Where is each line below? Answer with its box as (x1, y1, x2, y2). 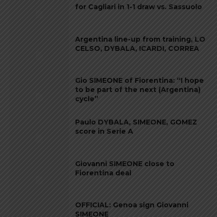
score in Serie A (75, 127, 134, 136)
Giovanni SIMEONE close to (75, 159, 175, 168)
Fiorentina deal (75, 168, 132, 177)
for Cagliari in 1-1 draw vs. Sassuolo (75, 2, 202, 12)
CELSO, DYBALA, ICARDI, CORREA (75, 44, 200, 53)
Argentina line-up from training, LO (75, 34, 206, 44)
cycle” (75, 94, 99, 104)
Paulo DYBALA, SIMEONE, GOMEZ (75, 118, 198, 127)
